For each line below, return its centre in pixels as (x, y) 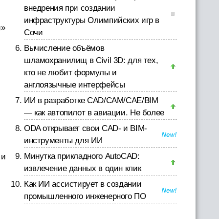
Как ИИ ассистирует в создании (83, 184)
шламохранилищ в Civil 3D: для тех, (91, 60)
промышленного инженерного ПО (85, 196)
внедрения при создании (69, 8)
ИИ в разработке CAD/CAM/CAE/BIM (91, 100)
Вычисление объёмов (64, 48)
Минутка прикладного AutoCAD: (82, 156)
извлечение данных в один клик (82, 168)
